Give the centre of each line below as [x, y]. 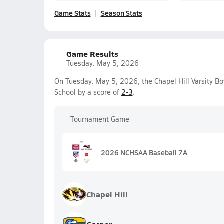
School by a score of [88, 92]
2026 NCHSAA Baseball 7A [144, 152]
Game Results [92, 54]
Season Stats [121, 13]
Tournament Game [100, 119]
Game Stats [72, 13]
